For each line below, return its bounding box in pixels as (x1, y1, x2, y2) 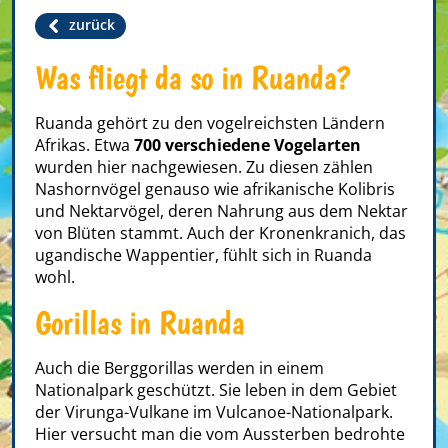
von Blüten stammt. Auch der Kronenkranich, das (35, 222, 406, 244)
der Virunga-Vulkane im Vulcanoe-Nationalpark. (35, 401, 393, 423)
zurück (69, 15, 115, 34)
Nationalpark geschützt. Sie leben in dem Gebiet (35, 379, 397, 401)
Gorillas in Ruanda (35, 303, 245, 342)
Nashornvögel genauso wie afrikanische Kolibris (35, 178, 395, 200)
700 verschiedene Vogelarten (134, 134, 361, 156)
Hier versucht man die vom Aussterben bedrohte (35, 423, 405, 445)
